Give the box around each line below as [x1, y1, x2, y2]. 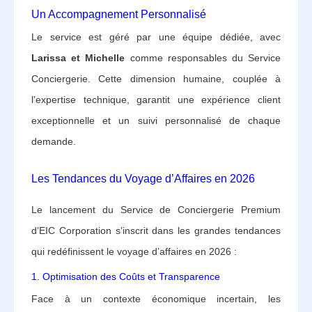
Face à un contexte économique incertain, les [31, 292, 281, 304]
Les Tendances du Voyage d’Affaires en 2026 [31, 172, 255, 185]
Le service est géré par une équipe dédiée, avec [31, 31, 281, 42]
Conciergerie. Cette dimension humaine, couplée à [31, 72, 281, 84]
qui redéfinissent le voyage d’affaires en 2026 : [31, 245, 237, 257]
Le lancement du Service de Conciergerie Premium [31, 203, 281, 215]
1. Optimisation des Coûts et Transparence [31, 270, 220, 282]
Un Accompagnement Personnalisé [31, 8, 206, 20]
